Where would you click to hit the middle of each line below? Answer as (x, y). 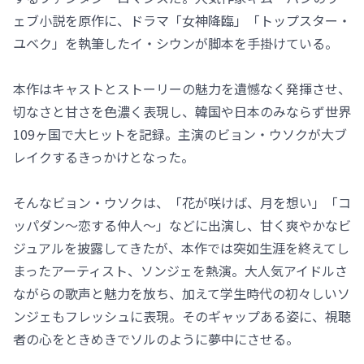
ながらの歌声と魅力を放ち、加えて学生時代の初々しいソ (182, 293)
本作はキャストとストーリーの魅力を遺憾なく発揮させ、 (182, 88)
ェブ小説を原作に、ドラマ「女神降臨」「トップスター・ (182, 20)
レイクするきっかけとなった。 (104, 156)
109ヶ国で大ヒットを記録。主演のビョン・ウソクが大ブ (180, 134)
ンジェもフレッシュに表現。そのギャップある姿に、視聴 (182, 316)
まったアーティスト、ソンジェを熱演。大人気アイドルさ (180, 270)
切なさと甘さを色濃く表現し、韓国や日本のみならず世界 (182, 111)
